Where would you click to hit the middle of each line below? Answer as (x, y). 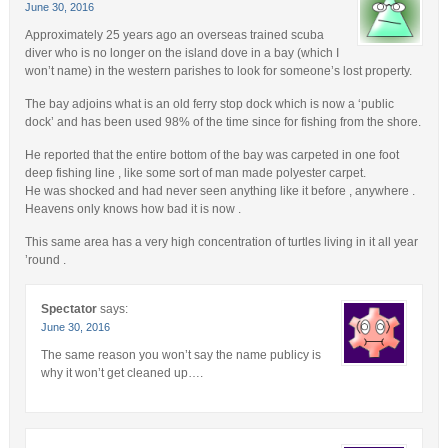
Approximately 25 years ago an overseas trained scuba (174, 34)
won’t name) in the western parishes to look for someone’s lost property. (218, 70)
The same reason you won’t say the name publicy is (180, 354)
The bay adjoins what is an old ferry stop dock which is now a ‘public (209, 103)
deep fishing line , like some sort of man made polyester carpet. (195, 172)
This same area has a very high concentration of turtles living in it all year (221, 241)
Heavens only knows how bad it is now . (132, 208)
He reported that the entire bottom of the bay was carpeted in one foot (211, 154)
